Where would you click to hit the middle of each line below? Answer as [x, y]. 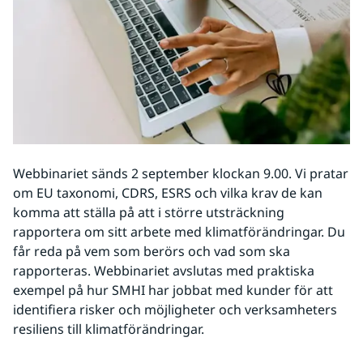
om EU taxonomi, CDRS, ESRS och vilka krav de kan [168, 193]
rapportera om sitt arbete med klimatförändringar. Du [179, 232]
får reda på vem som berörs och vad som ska [152, 252]
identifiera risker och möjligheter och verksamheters [175, 310]
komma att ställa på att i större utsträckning [149, 213]
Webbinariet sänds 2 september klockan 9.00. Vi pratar [181, 174]
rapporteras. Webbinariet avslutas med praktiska [164, 271]
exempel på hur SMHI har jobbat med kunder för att [173, 290]
